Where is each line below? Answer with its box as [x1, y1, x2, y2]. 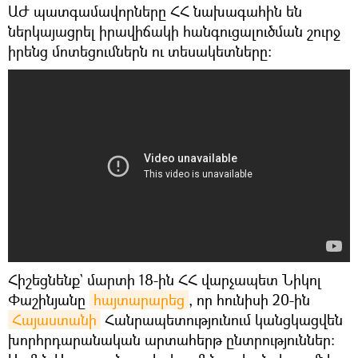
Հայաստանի [12, 310, 97, 330]
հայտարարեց [93, 290, 185, 310]
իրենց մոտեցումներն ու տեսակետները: [8, 42, 272, 62]
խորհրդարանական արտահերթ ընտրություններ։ [8, 330, 335, 350]
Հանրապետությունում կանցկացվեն [101, 310, 343, 330]
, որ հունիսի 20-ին [189, 290, 310, 310]
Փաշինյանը [8, 290, 89, 310]
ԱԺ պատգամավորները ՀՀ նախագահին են [8, 2, 302, 22]
